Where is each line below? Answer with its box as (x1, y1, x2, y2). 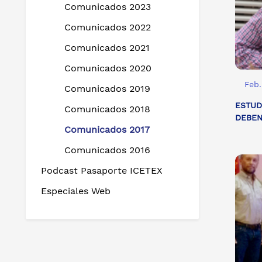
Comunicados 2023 (64, 1, 151, 12)
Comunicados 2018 (64, 104, 150, 115)
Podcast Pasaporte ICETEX (41, 165, 163, 176)
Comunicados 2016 (64, 144, 150, 156)
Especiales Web (41, 185, 111, 196)
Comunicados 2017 (64, 124, 150, 135)
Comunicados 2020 (64, 63, 151, 74)
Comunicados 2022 (64, 22, 151, 33)
